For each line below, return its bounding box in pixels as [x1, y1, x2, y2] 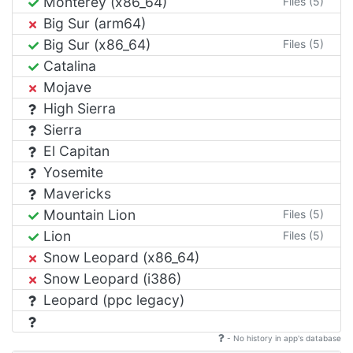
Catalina [39, 57, 96, 74]
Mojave [39, 78, 91, 95]
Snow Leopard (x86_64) [39, 248, 199, 266]
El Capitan [39, 142, 110, 159]
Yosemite [39, 163, 103, 180]
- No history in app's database [225, 333, 341, 343]
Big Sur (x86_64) [39, 35, 150, 53]
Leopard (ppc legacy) [39, 291, 184, 308]
